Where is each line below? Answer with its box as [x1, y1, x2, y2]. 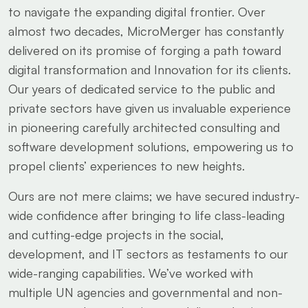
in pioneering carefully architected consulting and [8, 120, 280, 135]
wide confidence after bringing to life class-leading [8, 208, 285, 223]
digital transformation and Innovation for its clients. [8, 62, 291, 77]
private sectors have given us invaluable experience [8, 100, 291, 115]
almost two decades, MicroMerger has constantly [8, 23, 284, 38]
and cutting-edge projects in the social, [8, 227, 224, 242]
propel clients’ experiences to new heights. [8, 158, 245, 173]
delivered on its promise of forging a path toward [8, 43, 281, 58]
